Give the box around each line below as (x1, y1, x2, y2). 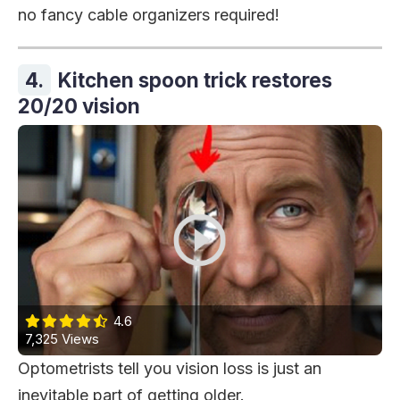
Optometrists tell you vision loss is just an (18, 359, 321, 379)
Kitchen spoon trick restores (58, 67, 332, 92)
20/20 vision (18, 93, 140, 118)
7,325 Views (25, 330, 99, 348)
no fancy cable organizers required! (18, 4, 279, 24)
